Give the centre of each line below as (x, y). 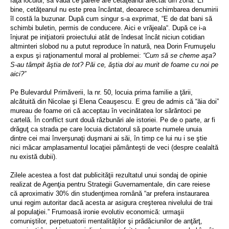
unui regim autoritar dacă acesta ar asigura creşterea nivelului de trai (111, 203)
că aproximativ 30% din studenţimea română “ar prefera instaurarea (110, 193)
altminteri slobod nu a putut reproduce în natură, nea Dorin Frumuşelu (113, 46)
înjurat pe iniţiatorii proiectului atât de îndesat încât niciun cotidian (107, 37)
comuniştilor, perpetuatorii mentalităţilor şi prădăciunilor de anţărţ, (106, 221)
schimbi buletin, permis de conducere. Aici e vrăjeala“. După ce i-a (108, 28)
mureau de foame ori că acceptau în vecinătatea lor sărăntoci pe (106, 111)
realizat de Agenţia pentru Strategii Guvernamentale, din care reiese (110, 184)
